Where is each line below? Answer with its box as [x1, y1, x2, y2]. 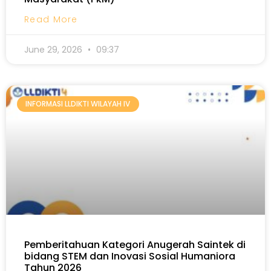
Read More [24, 13, 78, 25]
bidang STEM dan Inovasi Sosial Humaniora [24, 249, 235, 263]
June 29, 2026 [24, 44, 85, 56]
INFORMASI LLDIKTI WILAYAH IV [25, 99, 131, 109]
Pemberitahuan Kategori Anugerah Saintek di [24, 238, 246, 252]
